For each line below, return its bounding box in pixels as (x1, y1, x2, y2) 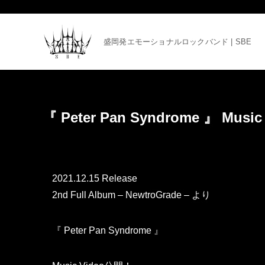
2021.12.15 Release (52, 173, 137, 183)
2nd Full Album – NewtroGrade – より (52, 190, 211, 200)
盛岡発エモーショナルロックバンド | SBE (104, 37, 252, 46)
